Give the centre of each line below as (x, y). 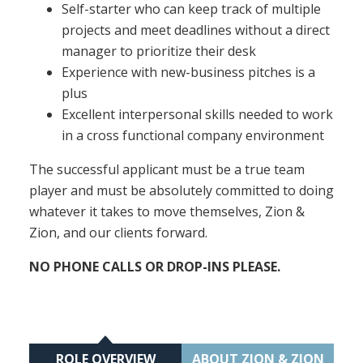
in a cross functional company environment (193, 135)
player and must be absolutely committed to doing (181, 190)
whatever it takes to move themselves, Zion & (167, 211)
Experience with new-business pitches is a (188, 72)
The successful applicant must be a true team (167, 169)
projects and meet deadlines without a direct (196, 30)
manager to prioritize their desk (159, 51)
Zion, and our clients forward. (118, 232)
